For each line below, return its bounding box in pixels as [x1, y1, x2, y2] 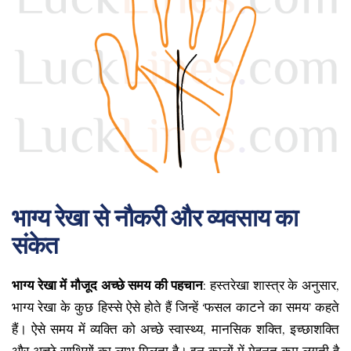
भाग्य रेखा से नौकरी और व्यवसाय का [12, 204, 298, 232]
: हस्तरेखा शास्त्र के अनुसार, [203, 277, 340, 293]
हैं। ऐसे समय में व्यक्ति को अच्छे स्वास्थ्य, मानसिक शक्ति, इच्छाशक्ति [12, 321, 339, 337]
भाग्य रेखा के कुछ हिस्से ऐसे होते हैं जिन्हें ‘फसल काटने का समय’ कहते [12, 299, 339, 315]
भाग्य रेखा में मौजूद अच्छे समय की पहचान [12, 277, 204, 293]
